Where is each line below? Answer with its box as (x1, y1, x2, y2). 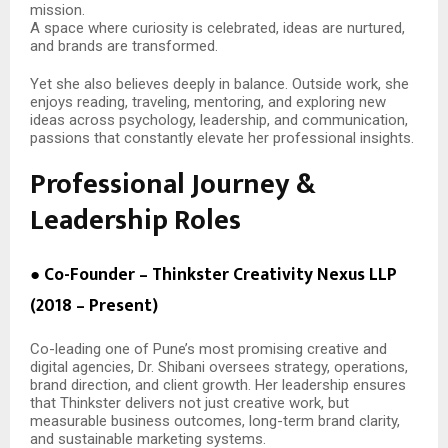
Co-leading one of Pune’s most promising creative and (30, 339, 387, 358)
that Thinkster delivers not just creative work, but (30, 393, 349, 412)
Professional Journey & (30, 160, 316, 208)
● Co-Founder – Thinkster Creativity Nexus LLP (30, 259, 397, 289)
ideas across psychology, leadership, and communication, (30, 110, 408, 129)
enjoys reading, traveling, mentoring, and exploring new (30, 92, 386, 111)
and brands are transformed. (30, 36, 218, 55)
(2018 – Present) (30, 290, 158, 320)
